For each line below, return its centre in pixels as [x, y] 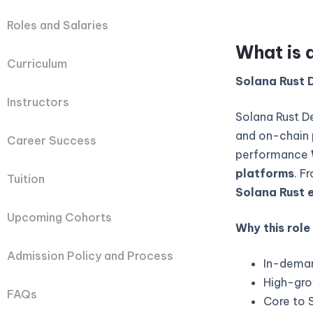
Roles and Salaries [58, 25]
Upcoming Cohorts [59, 217]
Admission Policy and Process [90, 255]
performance [273, 154]
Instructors [38, 102]
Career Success [52, 140]
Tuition [26, 179]
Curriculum [37, 63]
